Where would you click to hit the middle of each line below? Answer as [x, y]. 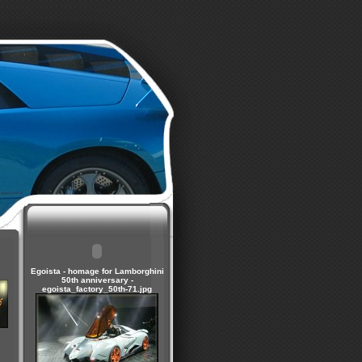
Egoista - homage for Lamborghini [97, 271]
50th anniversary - [97, 280]
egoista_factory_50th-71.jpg [97, 289]
